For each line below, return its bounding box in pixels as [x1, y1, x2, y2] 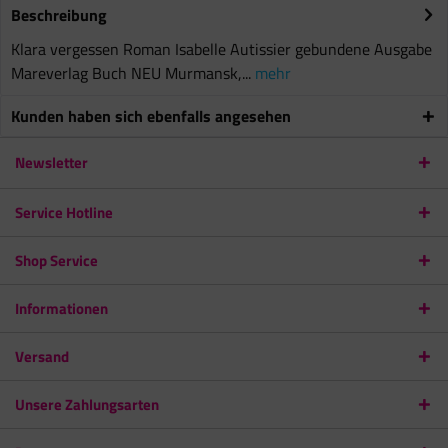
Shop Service [15, 249, 98, 272]
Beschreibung [11, 3, 107, 27]
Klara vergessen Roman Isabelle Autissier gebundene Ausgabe [11, 37, 432, 61]
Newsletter [15, 151, 88, 174]
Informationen [15, 297, 108, 320]
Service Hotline [15, 201, 113, 224]
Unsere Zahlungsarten [15, 393, 159, 416]
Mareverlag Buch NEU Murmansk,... [11, 61, 251, 85]
